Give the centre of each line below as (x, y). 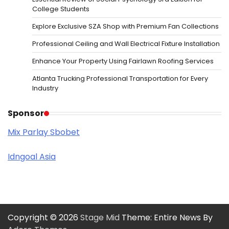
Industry (45, 88)
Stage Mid (100, 218)
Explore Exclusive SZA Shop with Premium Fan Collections (125, 27)
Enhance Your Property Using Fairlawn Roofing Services (123, 61)
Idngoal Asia (32, 157)
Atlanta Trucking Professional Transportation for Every (120, 79)
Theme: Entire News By (166, 218)
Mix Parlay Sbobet (44, 132)
